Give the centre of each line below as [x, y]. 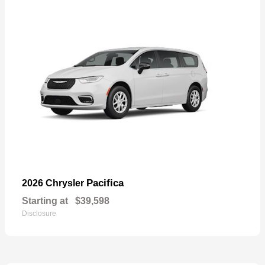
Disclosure [39, 213]
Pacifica [105, 183]
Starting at [45, 201]
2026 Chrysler [54, 183]
